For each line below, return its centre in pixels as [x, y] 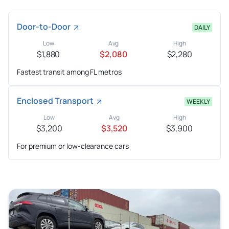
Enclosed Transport [55, 101]
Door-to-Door [44, 27]
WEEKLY [198, 102]
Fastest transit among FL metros [69, 72]
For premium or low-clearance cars [73, 146]
